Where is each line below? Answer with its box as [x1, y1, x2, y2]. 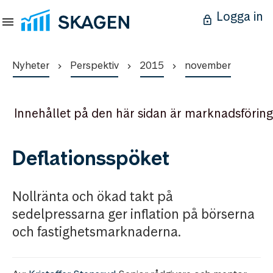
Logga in [216, 9, 263, 24]
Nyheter [12, 58, 49, 72]
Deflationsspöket [12, 145, 169, 171]
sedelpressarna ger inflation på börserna [12, 205, 255, 222]
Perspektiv [70, 58, 119, 72]
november [185, 58, 231, 72]
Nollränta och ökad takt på [12, 188, 173, 205]
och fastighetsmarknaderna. [12, 223, 181, 240]
